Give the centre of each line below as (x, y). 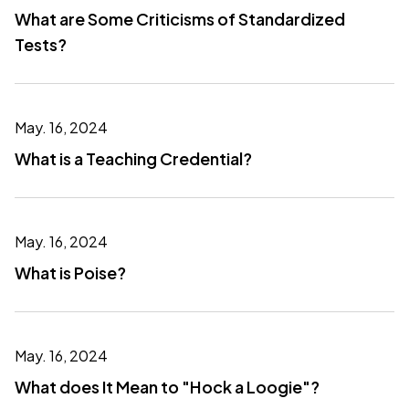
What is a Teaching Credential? (133, 158)
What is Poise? (70, 273)
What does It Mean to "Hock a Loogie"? (167, 387)
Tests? (41, 44)
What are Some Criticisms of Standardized (180, 19)
